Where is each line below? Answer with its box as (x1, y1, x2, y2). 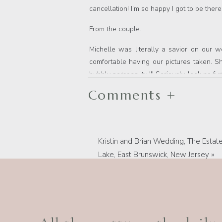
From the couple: (89, 24, 141, 34)
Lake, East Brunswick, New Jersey (98, 150, 209, 160)
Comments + (88, 87, 177, 104)
